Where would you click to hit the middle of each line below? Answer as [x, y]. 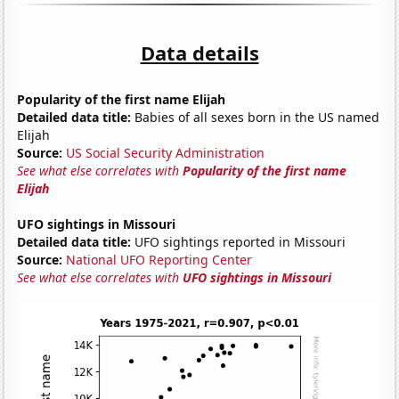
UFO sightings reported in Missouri [239, 241]
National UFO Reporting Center [159, 259]
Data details [199, 52]
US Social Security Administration [166, 152]
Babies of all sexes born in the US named [256, 117]
